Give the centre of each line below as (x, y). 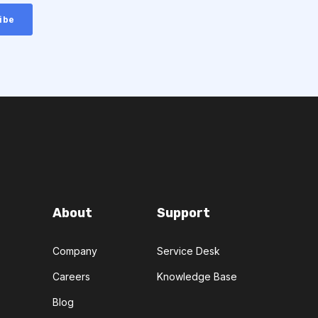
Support (183, 213)
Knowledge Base (197, 276)
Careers (71, 276)
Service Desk (188, 251)
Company (75, 251)
